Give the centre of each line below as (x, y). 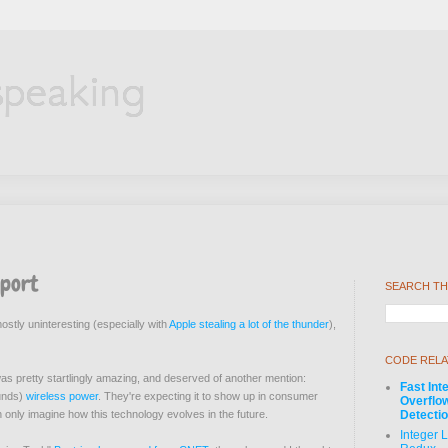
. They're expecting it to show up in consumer (208, 396)
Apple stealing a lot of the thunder (249, 324)
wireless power (62, 396)
